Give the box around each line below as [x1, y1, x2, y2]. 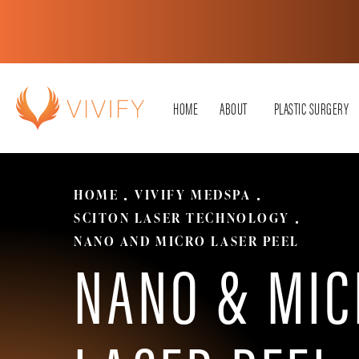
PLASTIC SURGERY [273, 96, 349, 119]
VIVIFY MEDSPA [135, 185, 252, 204]
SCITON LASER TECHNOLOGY [74, 208, 290, 227]
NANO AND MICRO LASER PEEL [74, 232, 300, 250]
